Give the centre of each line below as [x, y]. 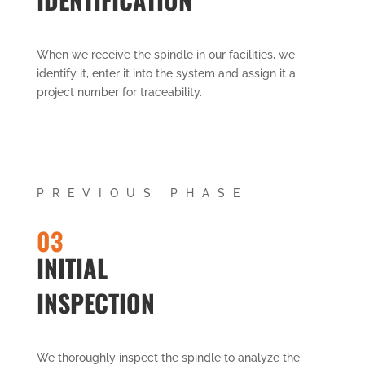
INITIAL [72, 267]
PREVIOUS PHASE [142, 193]
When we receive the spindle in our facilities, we [165, 54]
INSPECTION [95, 302]
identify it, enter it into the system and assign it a [166, 73]
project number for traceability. [119, 92]
